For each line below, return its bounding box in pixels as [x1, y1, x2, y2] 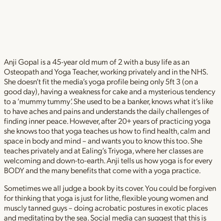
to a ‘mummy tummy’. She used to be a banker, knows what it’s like [4, 96, 213, 107]
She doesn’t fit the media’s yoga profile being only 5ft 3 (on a [4, 76, 198, 87]
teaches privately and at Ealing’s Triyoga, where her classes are [4, 145, 203, 156]
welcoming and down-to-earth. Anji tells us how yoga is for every [4, 155, 212, 166]
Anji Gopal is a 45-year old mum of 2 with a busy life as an [4, 56, 189, 67]
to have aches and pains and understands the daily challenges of [4, 106, 209, 116]
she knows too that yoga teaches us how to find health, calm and [4, 125, 210, 136]
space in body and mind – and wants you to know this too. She [4, 135, 202, 146]
